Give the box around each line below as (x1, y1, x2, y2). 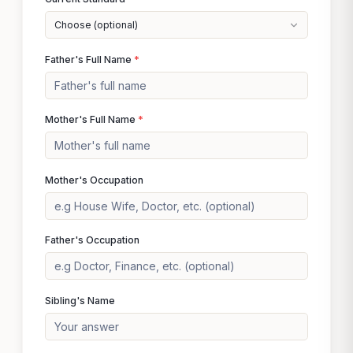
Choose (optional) (54, 19, 138, 31)
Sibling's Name (45, 294, 115, 307)
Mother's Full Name (45, 113, 138, 125)
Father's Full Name (45, 53, 134, 65)
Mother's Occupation (45, 173, 143, 186)
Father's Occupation (45, 234, 139, 246)
